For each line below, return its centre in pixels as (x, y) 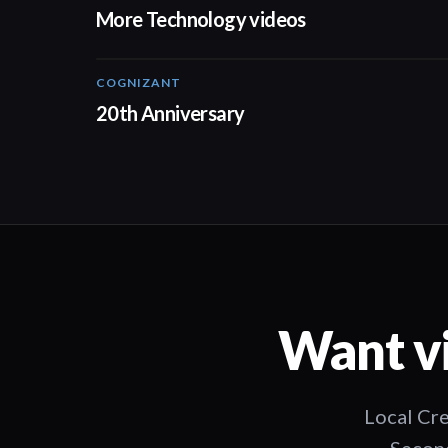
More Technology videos (201, 19)
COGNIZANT (138, 82)
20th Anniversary (170, 113)
